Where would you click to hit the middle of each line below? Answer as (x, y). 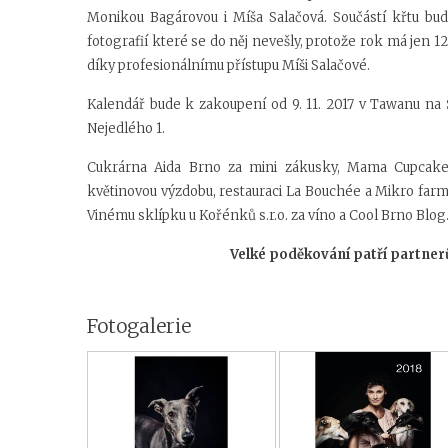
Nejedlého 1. (126, 128)
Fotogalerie (139, 325)
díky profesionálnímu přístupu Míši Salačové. (228, 65)
